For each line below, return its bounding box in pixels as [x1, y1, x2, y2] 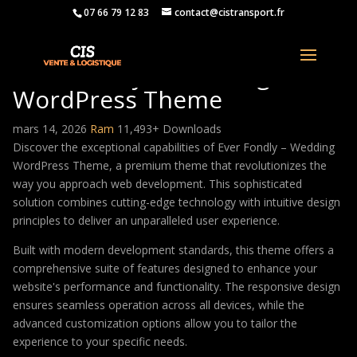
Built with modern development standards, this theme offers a [13, 242, 334, 257]
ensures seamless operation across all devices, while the [13, 297, 304, 312]
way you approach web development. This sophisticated [13, 176, 302, 191]
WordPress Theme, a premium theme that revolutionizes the [13, 158, 327, 173]
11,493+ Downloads [117, 121, 222, 136]
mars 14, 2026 [13, 121, 90, 136]
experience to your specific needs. [13, 334, 187, 349]
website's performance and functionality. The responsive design [13, 279, 340, 294]
